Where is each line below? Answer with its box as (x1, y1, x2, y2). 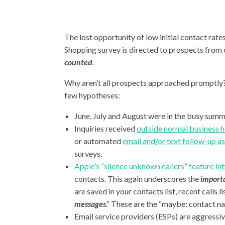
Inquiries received (74, 124, 137, 133)
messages (74, 199, 106, 208)
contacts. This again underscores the (74, 174, 200, 183)
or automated (74, 136, 123, 146)
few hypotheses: (64, 90, 120, 100)
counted (64, 57, 92, 67)
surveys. (74, 149, 102, 158)
